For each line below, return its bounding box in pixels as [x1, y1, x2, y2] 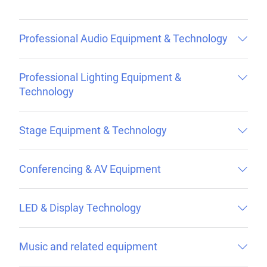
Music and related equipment [19, 240, 157, 253]
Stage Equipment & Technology [19, 123, 167, 136]
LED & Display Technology [19, 201, 141, 214]
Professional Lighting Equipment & [19, 70, 181, 83]
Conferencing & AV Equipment [19, 162, 161, 175]
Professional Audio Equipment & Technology [19, 32, 228, 45]
